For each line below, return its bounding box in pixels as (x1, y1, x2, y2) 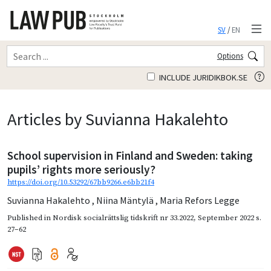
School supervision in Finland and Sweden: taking (7, 148, 253, 163)
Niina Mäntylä (96, 194, 155, 207)
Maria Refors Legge (160, 194, 240, 207)
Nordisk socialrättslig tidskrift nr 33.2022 (53, 213, 194, 223)
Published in (7, 213, 53, 223)
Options (217, 51, 243, 61)
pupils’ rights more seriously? (7, 162, 155, 177)
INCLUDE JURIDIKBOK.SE (157, 72, 247, 83)
